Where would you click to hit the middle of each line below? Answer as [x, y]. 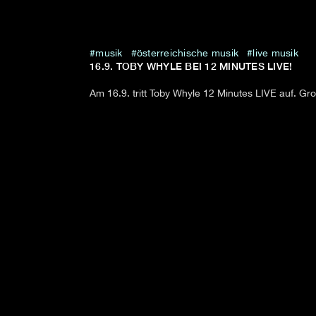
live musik [275, 54]
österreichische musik [187, 54]
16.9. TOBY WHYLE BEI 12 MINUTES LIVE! [191, 67]
